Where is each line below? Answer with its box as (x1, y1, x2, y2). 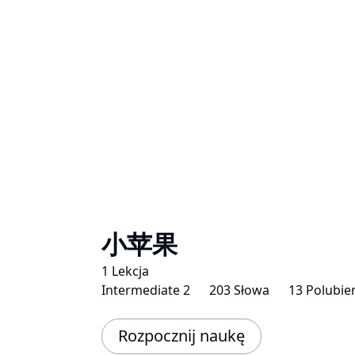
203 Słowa (209, 281, 269, 299)
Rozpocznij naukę (118, 325, 245, 347)
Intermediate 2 (101, 281, 190, 299)
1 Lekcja (101, 261, 149, 280)
